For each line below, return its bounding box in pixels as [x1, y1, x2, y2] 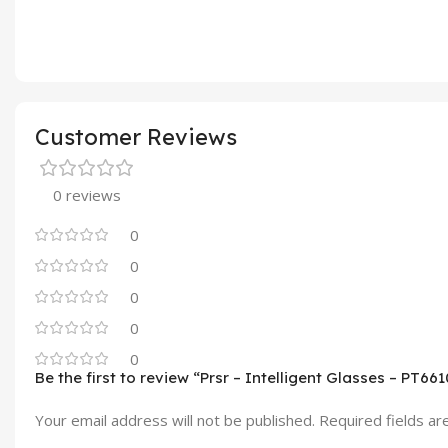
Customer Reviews [35, 122, 237, 151]
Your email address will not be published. [35, 409, 315, 430]
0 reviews [53, 184, 121, 205]
